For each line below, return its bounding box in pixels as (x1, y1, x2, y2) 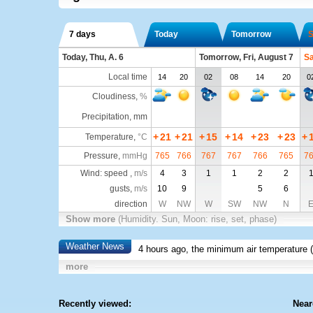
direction (114, 199, 147, 209)
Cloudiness (92, 92, 136, 101)
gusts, (109, 184, 134, 194)
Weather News (65, 241, 124, 252)
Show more (65, 214, 118, 224)
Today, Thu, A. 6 (61, 52, 124, 62)
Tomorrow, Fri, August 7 (198, 52, 293, 62)
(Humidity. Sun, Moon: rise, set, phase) (117, 214, 277, 224)
